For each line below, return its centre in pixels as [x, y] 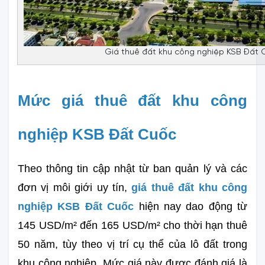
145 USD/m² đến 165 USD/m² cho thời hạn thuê [132, 225]
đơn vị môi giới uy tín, [75, 187]
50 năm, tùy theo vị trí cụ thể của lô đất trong [132, 244]
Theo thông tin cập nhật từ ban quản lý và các [132, 168]
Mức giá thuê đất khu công [132, 100]
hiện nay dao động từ [193, 206]
